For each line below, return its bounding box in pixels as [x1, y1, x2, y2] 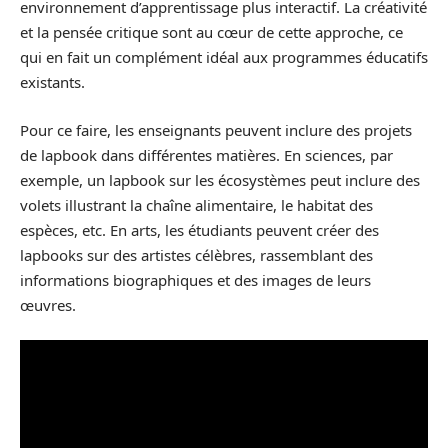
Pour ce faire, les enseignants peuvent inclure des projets [20, 119, 412, 140]
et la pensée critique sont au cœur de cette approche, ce [20, 22, 403, 43]
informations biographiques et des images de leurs [20, 269, 371, 290]
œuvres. [20, 294, 76, 315]
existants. [20, 72, 85, 93]
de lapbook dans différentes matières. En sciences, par [20, 144, 393, 165]
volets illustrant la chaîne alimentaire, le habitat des [20, 194, 373, 215]
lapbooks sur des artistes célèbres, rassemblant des [20, 244, 373, 265]
